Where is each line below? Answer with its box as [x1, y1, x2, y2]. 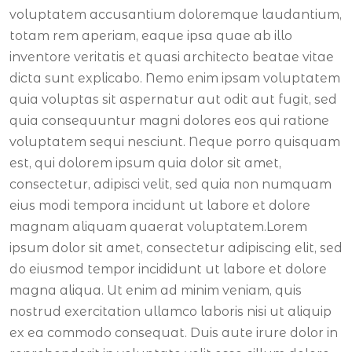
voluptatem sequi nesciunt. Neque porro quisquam [9, 134, 340, 149]
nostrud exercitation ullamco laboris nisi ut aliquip [9, 303, 332, 319]
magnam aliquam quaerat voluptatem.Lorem [9, 218, 307, 234]
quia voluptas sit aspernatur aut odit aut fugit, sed [9, 91, 337, 107]
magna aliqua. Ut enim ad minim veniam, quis [9, 282, 302, 298]
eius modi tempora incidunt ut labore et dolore [9, 197, 310, 213]
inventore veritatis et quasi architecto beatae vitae [9, 49, 334, 64]
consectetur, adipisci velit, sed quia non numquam [9, 176, 332, 192]
